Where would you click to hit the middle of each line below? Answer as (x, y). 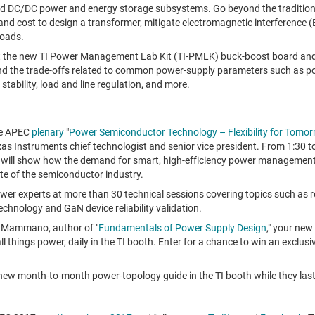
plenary (47, 133)
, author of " (73, 228)
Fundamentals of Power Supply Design (182, 228)
